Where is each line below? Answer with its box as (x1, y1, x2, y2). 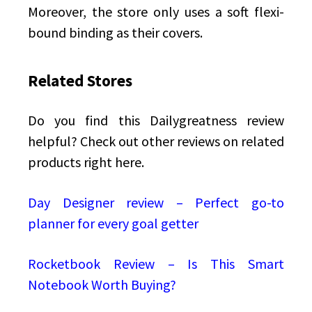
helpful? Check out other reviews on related (28, 132, 284, 150)
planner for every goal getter (28, 214, 198, 232)
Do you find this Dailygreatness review (28, 111, 284, 129)
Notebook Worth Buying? (28, 275, 176, 293)
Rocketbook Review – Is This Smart (28, 254, 284, 272)
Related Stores (28, 70, 132, 91)
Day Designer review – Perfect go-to (28, 193, 284, 211)
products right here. (28, 153, 144, 171)
